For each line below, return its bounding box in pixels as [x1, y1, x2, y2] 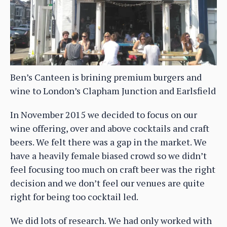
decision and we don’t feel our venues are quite [10, 176, 205, 189]
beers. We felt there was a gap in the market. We [10, 135, 207, 148]
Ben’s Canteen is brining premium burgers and [10, 70, 202, 83]
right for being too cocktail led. [10, 190, 138, 203]
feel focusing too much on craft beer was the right [10, 163, 215, 175]
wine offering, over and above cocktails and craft [10, 122, 209, 134]
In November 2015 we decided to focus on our [10, 108, 197, 121]
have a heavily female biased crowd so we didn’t [10, 149, 207, 162]
